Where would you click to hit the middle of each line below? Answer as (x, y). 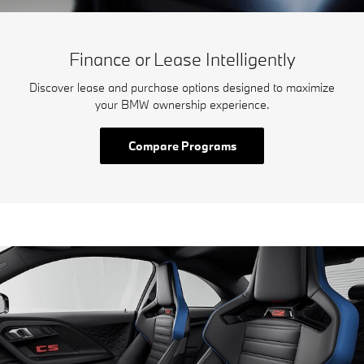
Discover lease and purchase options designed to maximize (182, 87)
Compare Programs (182, 145)
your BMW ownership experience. (182, 104)
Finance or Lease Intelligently (182, 59)
